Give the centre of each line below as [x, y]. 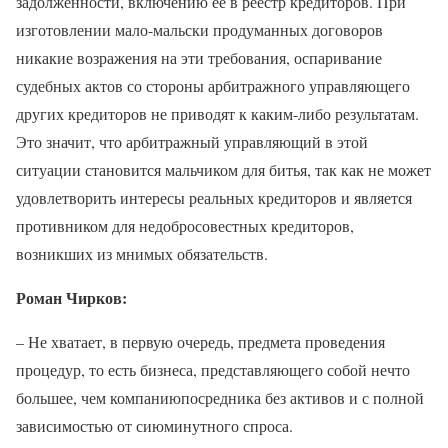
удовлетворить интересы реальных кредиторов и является [214, 197]
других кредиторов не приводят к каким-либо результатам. [217, 113]
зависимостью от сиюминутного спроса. [154, 425]
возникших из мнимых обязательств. [142, 253]
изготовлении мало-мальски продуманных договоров [199, 29]
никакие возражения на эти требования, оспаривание [199, 57]
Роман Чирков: [71, 297]
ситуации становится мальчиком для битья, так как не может [223, 169]
